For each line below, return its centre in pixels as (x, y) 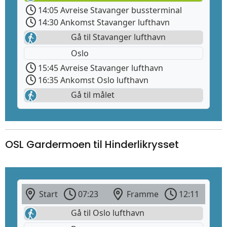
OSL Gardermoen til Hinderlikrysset (92, 144)
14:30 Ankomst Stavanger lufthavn (103, 22)
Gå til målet (92, 94)
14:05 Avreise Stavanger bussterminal (109, 10)
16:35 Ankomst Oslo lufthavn (92, 80)
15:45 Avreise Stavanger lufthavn (100, 68)
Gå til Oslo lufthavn (107, 213)
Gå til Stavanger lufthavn (117, 37)
